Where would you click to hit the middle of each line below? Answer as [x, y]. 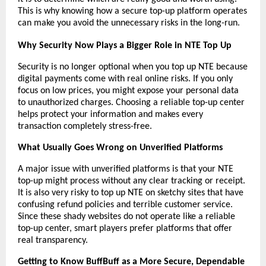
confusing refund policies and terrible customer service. [125, 205]
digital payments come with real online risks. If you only [125, 79]
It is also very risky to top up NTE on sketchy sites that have [131, 193]
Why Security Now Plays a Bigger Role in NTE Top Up [125, 45]
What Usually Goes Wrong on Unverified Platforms [120, 148]
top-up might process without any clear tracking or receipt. [132, 181]
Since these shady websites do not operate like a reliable [126, 216]
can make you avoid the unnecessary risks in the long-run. [129, 23]
